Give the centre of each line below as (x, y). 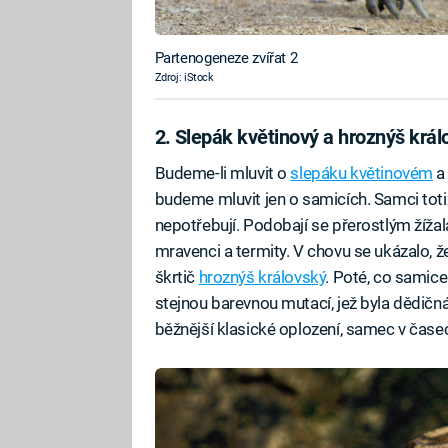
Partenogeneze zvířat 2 (226, 57)
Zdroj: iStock (184, 77)
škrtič (176, 276)
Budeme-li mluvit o (222, 172)
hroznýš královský (262, 276)
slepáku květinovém (361, 172)
